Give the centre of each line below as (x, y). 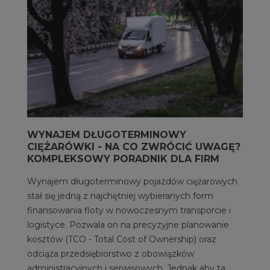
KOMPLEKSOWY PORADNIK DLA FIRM (123, 159)
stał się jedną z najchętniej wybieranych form (120, 196)
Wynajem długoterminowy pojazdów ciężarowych (132, 181)
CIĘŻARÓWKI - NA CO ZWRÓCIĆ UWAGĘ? (134, 146)
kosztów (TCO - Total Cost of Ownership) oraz (122, 239)
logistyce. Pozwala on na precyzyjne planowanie (128, 224)
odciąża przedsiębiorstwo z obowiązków (111, 253)
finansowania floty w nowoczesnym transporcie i (129, 210)
